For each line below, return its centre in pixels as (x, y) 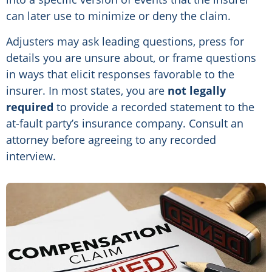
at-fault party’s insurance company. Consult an (125, 124)
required (30, 107)
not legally (197, 91)
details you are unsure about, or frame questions (131, 58)
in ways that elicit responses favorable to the (120, 74)
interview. (31, 156)
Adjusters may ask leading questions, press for (125, 42)
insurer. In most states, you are (87, 91)
